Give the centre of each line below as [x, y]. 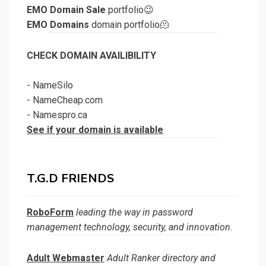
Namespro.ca [60, 115]
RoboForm [50, 212]
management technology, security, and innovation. [130, 227]
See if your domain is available [95, 129]
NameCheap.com [68, 100]
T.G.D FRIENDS [70, 178]
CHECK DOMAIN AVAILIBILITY [91, 55]
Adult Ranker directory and [160, 258]
